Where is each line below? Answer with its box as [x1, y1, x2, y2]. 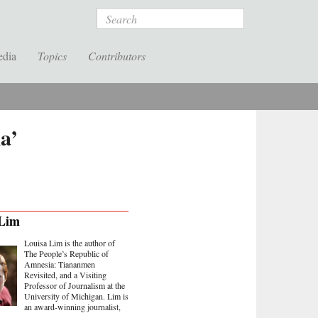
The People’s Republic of [24, 248, 109, 259]
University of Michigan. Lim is [24, 290, 128, 302]
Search [97, 7, 130, 23]
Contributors [88, 48, 146, 63]
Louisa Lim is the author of [24, 237, 115, 248]
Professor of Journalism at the [24, 280, 125, 291]
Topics [38, 48, 67, 63]
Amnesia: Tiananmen [24, 258, 95, 270]
